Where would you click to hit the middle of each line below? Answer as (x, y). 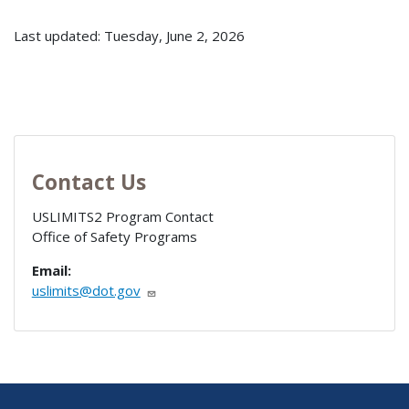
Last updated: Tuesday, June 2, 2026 (129, 36)
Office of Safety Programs (114, 236)
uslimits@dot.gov (86, 290)
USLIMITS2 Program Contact (122, 216)
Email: (51, 270)
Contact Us (89, 182)
